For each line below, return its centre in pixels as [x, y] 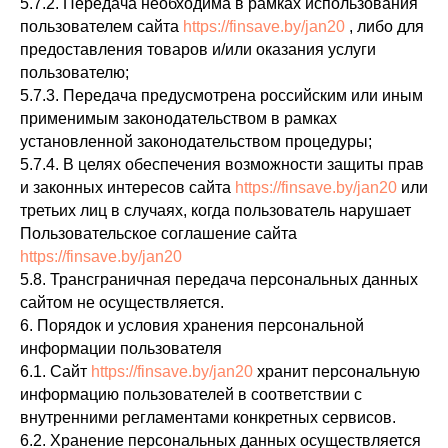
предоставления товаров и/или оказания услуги [198, 49]
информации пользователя [121, 348]
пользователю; [74, 72]
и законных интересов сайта [127, 187]
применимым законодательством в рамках [178, 118]
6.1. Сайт [55, 371]
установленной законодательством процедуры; [196, 141]
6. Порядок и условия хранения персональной [192, 325]
